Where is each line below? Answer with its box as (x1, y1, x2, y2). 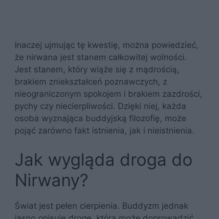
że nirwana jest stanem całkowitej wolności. (15, 52, 187, 62)
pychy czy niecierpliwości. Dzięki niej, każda (15, 101, 186, 111)
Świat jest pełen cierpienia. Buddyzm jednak (15, 201, 188, 211)
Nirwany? (15, 170, 88, 190)
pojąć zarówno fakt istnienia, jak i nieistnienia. (15, 125, 197, 135)
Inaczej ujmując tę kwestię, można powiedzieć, (15, 40, 198, 50)
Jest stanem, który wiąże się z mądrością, (15, 64, 179, 74)
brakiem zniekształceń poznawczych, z (15, 76, 167, 87)
